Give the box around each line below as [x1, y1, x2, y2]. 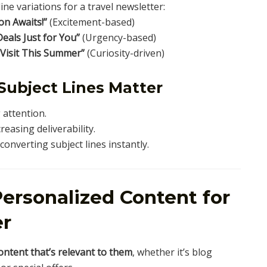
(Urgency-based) [80, 30, 157, 44]
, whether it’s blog [132, 245, 212, 259]
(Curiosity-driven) [85, 46, 165, 60]
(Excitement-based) [47, 15, 135, 29]
